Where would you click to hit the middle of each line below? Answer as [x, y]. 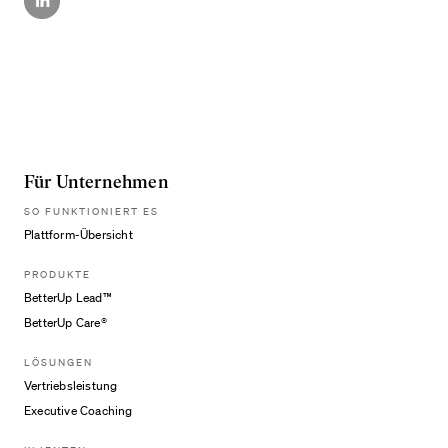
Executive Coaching [78, 410]
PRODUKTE [57, 274]
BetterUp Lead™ [68, 297]
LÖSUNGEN [58, 362]
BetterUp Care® [65, 322]
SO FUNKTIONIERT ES [91, 211]
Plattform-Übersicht [78, 234]
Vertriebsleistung [71, 385]
